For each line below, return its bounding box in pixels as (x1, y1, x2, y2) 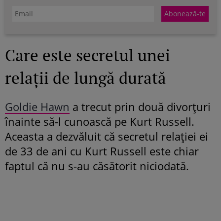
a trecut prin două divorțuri (70, 99, 211, 114)
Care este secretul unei (5, 44, 170, 66)
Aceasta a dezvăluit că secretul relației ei (5, 128, 208, 144)
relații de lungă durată (5, 67, 166, 88)
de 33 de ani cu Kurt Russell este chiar (5, 143, 199, 158)
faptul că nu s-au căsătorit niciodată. (5, 158, 189, 173)
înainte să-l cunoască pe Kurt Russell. (5, 113, 194, 129)
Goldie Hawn (5, 99, 70, 114)
